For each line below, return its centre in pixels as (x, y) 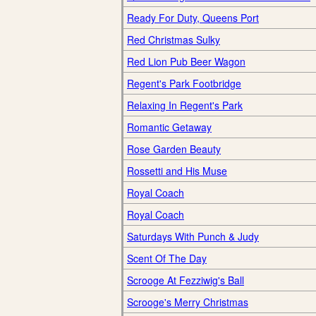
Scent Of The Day (167, 258)
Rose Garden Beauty (174, 149)
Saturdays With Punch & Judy (193, 236)
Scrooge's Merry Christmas (188, 302)
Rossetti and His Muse (177, 171)
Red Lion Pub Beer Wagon (186, 61)
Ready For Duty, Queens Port (193, 18)
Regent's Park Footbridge (184, 83)
